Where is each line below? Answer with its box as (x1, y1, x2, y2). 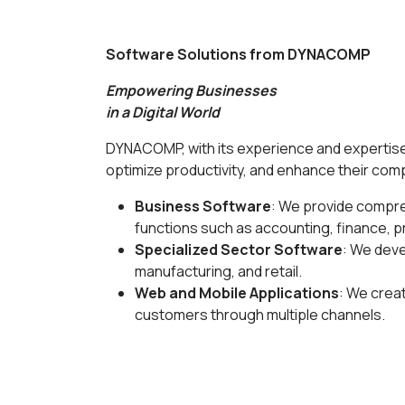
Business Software (135, 196, 271, 216)
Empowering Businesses (106, 80, 277, 100)
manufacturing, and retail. (135, 261, 302, 281)
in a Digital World (106, 102, 220, 122)
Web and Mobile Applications (135, 283, 339, 303)
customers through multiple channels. (135, 305, 385, 325)
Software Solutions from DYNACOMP (106, 44, 371, 64)
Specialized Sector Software (135, 240, 343, 259)
